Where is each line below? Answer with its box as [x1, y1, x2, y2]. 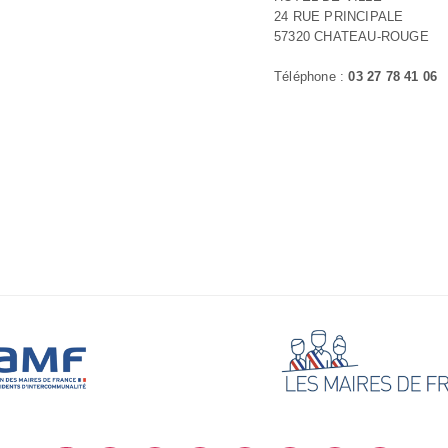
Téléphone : [274, 69, 349, 84]
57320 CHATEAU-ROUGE [274, 29, 429, 44]
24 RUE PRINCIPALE [274, 9, 404, 24]
